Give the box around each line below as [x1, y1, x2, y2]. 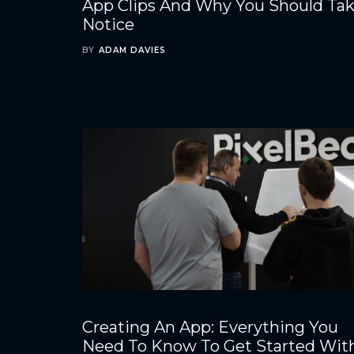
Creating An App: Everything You [82, 317, 339, 337]
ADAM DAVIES [99, 45, 167, 56]
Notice [82, 15, 135, 35]
